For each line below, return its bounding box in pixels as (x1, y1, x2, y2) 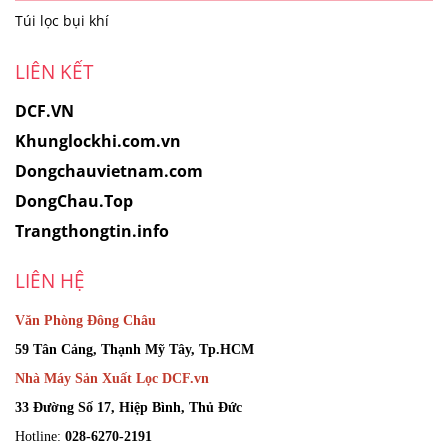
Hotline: (15, 428, 65, 445)
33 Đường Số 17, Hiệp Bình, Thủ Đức (15, 399, 242, 416)
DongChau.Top (15, 190, 133, 213)
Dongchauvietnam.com (15, 160, 203, 183)
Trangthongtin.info (15, 220, 169, 243)
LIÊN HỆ (15, 267, 85, 295)
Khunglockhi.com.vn (15, 130, 181, 153)
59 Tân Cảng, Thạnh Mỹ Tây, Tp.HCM (15, 341, 254, 358)
